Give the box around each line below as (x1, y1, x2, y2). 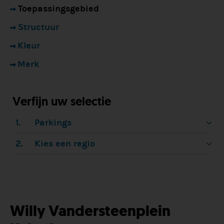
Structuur (18, 22, 59, 32)
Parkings (34, 117, 71, 128)
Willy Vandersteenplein (10, 200, 170, 221)
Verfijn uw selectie (12, 93, 111, 109)
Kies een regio (34, 138, 95, 149)
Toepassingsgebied (18, 3, 99, 14)
